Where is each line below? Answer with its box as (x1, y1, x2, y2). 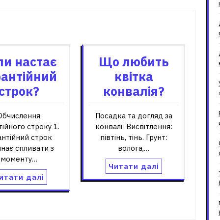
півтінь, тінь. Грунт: (100, 132, 167, 142)
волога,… (118, 143, 149, 153)
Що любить (99, 53, 168, 70)
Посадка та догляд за (95, 110, 172, 120)
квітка (114, 68, 153, 84)
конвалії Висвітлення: (95, 121, 172, 131)
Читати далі (108, 161, 159, 171)
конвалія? (103, 82, 165, 99)
